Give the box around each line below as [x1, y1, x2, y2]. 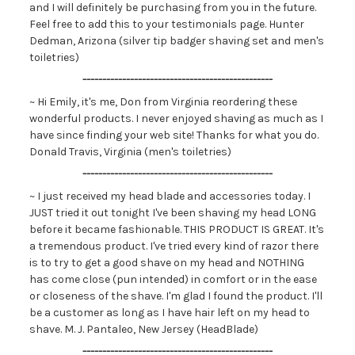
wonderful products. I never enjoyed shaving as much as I [29, 112, 323, 125]
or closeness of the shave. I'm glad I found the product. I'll [29, 289, 323, 303]
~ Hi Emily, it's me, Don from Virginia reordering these [29, 95, 297, 109]
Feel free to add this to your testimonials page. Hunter [29, 17, 304, 31]
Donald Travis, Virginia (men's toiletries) [29, 145, 231, 158]
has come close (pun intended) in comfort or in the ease [29, 273, 317, 286]
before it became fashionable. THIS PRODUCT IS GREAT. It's [29, 223, 324, 236]
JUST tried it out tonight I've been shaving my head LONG [29, 206, 316, 219]
